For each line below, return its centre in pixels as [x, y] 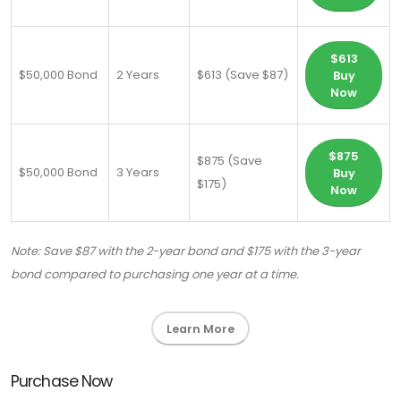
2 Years [138, 75]
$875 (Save [230, 161]
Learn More [200, 328]
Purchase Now [62, 382]
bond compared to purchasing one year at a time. [155, 275]
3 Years [138, 173]
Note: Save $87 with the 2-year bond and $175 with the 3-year [186, 252]
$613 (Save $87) [243, 75]
